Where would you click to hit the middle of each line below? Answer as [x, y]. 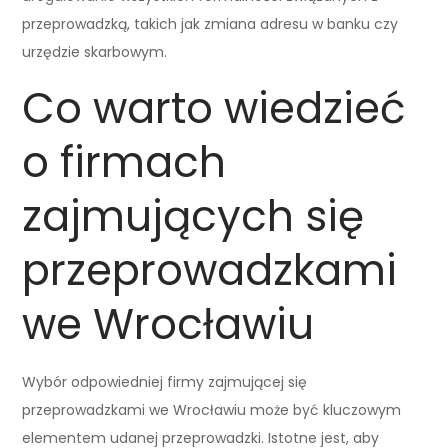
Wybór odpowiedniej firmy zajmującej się [165, 381]
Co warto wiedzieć [214, 108]
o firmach [124, 162]
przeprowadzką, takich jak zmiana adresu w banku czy [210, 23]
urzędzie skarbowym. [95, 51]
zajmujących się [193, 216]
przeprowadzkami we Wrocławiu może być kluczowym [212, 409]
